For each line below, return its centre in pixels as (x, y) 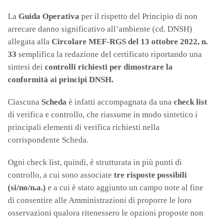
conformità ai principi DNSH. (61, 80)
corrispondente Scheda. (48, 140)
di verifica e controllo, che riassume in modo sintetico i (103, 115)
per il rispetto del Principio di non (138, 17)
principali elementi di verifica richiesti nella (84, 127)
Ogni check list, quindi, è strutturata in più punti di (95, 163)
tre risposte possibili (150, 175)
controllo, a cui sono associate (61, 175)
